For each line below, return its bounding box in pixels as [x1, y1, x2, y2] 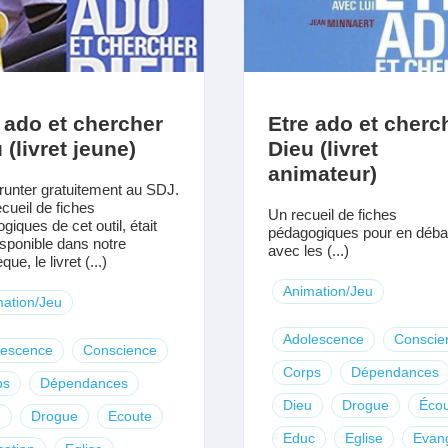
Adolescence [282, 330, 364, 347]
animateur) [267, 161, 377, 185]
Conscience [82, 341, 157, 358]
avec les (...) [267, 241, 349, 259]
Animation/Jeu [282, 282, 373, 299]
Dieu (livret [267, 136, 378, 160]
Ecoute [107, 407, 152, 424]
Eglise [344, 429, 383, 446]
